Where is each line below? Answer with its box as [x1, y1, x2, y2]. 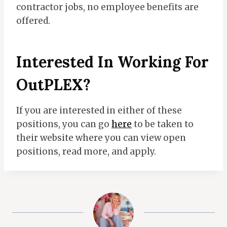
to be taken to [134, 119, 194, 130]
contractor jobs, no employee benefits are [16, 2, 199, 13]
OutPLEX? [16, 75, 91, 95]
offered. [16, 15, 50, 27]
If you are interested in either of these [16, 105, 182, 117]
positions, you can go [16, 119, 111, 130]
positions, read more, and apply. [16, 146, 156, 158]
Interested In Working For [16, 52, 209, 72]
